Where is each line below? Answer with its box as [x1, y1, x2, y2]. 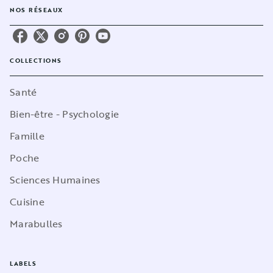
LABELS [10, 258, 37, 268]
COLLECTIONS [10, 55, 62, 65]
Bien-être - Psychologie [10, 106, 119, 121]
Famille [10, 128, 44, 143]
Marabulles [10, 216, 63, 231]
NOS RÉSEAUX [10, 5, 63, 15]
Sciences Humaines [10, 172, 101, 187]
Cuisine [10, 194, 44, 209]
